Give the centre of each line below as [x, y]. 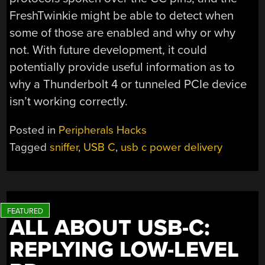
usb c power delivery [172, 148]
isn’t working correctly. [69, 101]
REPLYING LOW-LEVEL [125, 250]
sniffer [64, 148]
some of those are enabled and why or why [123, 33]
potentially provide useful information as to [122, 67]
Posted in [34, 130]
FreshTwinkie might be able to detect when [122, 15]
